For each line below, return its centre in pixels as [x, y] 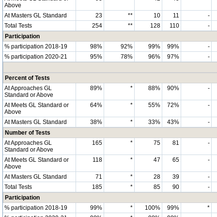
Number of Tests [28, 132]
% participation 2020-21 [36, 56]
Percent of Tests [27, 78]
